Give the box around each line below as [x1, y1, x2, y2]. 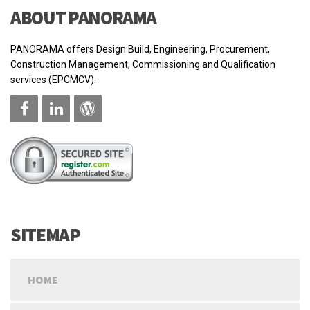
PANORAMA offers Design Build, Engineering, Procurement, [10, 43, 270, 55]
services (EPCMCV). [10, 73, 96, 85]
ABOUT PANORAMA [10, 5, 157, 29]
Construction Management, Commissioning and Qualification [10, 58, 275, 70]
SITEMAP [10, 222, 80, 246]
